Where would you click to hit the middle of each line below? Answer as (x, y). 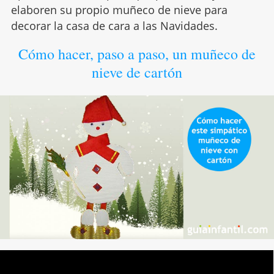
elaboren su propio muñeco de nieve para (119, 10)
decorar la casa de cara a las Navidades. (114, 26)
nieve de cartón (137, 72)
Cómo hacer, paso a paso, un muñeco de (137, 54)
